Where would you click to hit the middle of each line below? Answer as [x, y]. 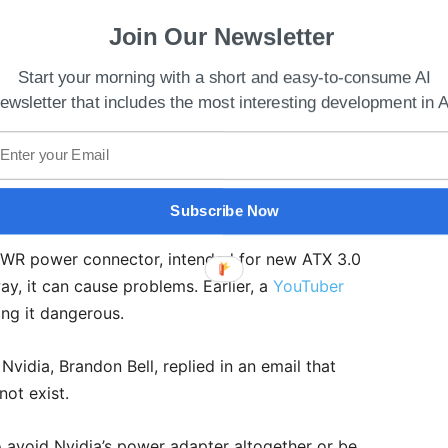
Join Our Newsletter [221, 36]
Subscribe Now [224, 211]
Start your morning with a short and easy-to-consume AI [224, 77]
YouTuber [308, 286]
